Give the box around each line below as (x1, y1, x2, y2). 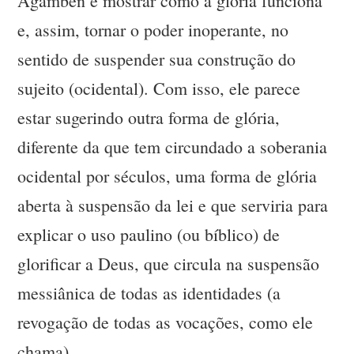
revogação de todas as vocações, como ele (17, 311, 314, 334)
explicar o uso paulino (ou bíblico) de (17, 223, 281, 247)
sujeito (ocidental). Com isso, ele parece (17, 77, 301, 100)
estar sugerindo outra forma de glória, (17, 106, 281, 130)
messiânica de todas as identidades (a (17, 281, 281, 305)
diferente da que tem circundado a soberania (17, 135, 328, 159)
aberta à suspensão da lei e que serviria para (17, 194, 329, 217)
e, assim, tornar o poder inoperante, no (17, 18, 289, 42)
